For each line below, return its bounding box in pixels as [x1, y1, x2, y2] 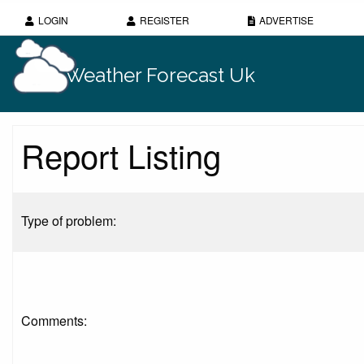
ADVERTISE [259, 13, 314, 28]
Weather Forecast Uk [65, 63, 255, 87]
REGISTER [140, 13, 189, 28]
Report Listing [21, 131, 221, 178]
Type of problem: [21, 210, 116, 230]
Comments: [21, 310, 87, 330]
